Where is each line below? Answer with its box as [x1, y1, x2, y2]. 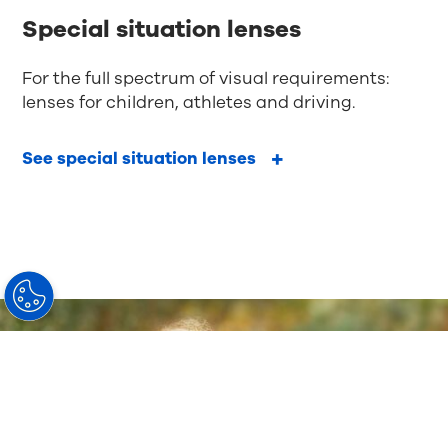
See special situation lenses [22, 147, 257, 171]
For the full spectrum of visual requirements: [22, 67, 390, 91]
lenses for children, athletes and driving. [22, 91, 356, 115]
